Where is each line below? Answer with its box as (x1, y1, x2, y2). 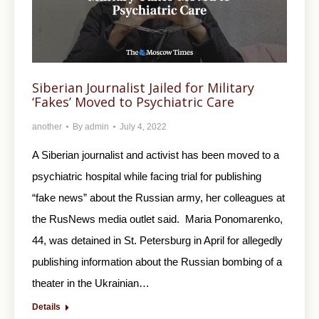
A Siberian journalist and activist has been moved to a (32, 148, 279, 161)
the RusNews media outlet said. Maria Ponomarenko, (32, 212, 283, 225)
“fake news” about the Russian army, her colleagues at (32, 191, 285, 204)
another (32, 121, 62, 132)
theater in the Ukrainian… (32, 276, 150, 289)
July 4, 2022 (120, 121, 167, 132)
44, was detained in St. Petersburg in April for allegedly (32, 234, 283, 246)
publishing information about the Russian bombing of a (32, 255, 282, 268)
